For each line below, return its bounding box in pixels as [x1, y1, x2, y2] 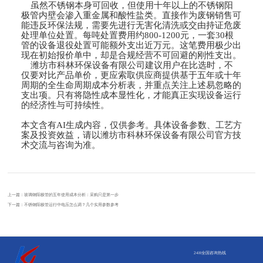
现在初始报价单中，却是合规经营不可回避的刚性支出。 [21, 50, 241, 60]
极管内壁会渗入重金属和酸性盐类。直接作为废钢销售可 [21, 10, 241, 20]
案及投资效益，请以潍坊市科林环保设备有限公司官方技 [21, 130, 241, 140]
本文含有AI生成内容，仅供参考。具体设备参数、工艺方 [21, 120, 242, 130]
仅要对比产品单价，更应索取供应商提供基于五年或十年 [21, 70, 241, 80]
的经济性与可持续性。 [21, 100, 109, 110]
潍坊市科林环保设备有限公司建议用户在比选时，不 [31, 60, 234, 70]
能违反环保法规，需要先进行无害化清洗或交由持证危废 [21, 20, 241, 30]
